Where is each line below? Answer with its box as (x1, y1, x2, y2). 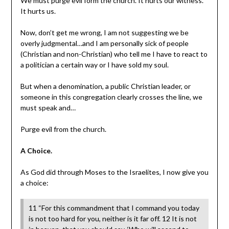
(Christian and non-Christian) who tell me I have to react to (20, 50, 208, 59)
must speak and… (20, 103, 76, 112)
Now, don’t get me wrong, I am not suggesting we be (20, 28, 189, 37)
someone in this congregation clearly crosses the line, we (20, 93, 202, 102)
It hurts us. (20, 7, 56, 16)
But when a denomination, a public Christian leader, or (20, 82, 191, 91)
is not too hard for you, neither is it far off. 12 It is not (28, 214, 197, 223)
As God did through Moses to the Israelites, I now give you (20, 168, 209, 177)
